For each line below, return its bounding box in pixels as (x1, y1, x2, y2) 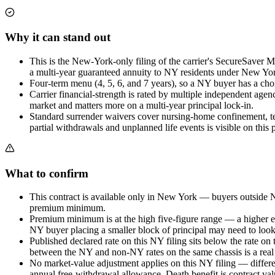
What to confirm (5, 166, 88, 180)
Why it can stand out (5, 31, 110, 44)
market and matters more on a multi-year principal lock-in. (29, 99, 254, 110)
